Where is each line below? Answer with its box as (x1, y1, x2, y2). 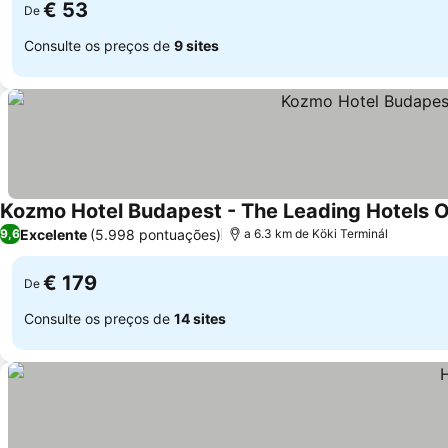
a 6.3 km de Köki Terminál (244, 226, 388, 241)
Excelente (20, 225, 87, 243)
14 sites (174, 309, 226, 327)
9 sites (174, 36, 219, 54)
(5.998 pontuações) (90, 225, 221, 243)
